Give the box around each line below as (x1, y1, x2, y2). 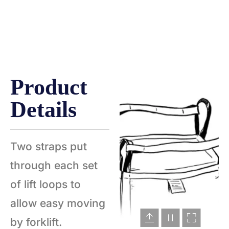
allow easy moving (10, 196, 105, 210)
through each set (10, 158, 98, 172)
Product (10, 74, 87, 100)
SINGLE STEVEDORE (142, 6, 212, 15)
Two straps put (10, 140, 87, 153)
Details (10, 97, 77, 122)
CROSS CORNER (17, 6, 73, 15)
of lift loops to (10, 177, 81, 191)
